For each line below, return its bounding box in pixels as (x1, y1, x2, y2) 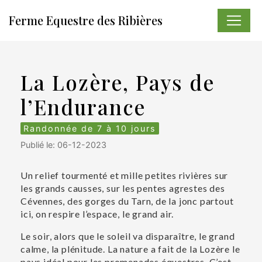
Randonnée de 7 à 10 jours (23, 123, 156, 133)
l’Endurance (20, 93, 146, 120)
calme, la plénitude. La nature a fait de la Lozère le (20, 243, 240, 254)
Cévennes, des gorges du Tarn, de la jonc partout (20, 195, 234, 206)
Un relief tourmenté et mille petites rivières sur (20, 170, 229, 181)
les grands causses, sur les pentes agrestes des (20, 182, 225, 194)
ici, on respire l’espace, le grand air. (20, 208, 174, 219)
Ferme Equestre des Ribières (9, 12, 163, 28)
